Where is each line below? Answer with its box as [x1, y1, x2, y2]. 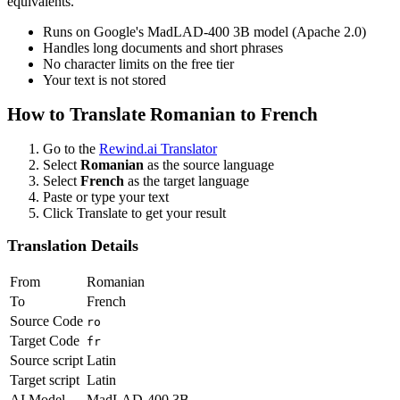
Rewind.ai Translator [99, 140, 217, 156]
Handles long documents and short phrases [43, 40, 283, 56]
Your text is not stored [43, 72, 166, 88]
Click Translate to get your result [43, 204, 226, 221]
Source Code [10, 312, 83, 329]
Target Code [10, 332, 79, 348]
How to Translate [7, 104, 150, 125]
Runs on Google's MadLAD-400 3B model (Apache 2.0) [43, 24, 366, 40]
